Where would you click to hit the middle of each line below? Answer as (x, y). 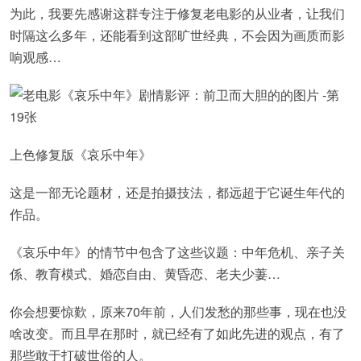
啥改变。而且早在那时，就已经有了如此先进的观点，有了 (177, 333)
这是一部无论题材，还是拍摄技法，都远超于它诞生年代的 (177, 192)
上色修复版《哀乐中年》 (81, 154)
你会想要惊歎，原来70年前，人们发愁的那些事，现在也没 (178, 311)
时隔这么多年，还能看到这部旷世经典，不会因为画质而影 (177, 35)
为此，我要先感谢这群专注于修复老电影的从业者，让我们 (177, 13)
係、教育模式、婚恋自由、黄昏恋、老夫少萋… (145, 274)
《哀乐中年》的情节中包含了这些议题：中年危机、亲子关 (177, 252)
